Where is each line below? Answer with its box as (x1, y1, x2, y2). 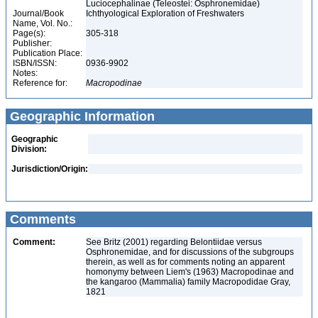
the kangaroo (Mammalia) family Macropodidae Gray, (86, 277, 290, 287)
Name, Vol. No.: (13, 18, 72, 28)
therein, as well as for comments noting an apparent (86, 257, 285, 267)
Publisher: (13, 38, 52, 48)
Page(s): (13, 28, 45, 38)
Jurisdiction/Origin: (11, 164, 88, 174)
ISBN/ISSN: (13, 58, 57, 68)
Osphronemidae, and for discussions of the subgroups (86, 247, 294, 257)
